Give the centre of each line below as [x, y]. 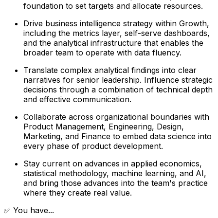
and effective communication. [77, 99]
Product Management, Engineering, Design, [104, 126]
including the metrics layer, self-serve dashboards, [117, 33]
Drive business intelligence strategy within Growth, [116, 23]
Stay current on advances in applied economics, [113, 163]
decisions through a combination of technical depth [118, 89]
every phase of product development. [93, 146]
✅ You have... [29, 210]
